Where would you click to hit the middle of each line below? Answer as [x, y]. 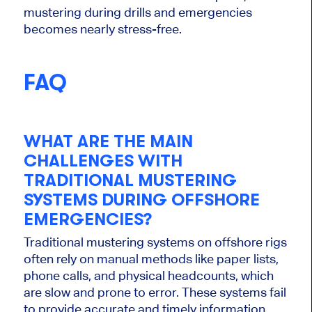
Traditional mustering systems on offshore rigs [155, 242]
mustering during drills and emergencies [138, 13]
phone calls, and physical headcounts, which [148, 276]
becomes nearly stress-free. [102, 29]
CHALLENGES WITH [103, 161]
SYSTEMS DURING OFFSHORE [141, 200]
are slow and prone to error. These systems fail [155, 292]
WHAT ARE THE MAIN [108, 141]
